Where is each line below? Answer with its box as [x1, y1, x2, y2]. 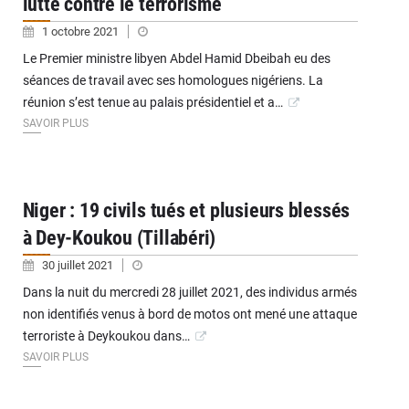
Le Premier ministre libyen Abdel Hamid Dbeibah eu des [22, 51, 330, 67]
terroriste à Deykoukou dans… [22, 329, 190, 344]
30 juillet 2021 [41, 258, 116, 273]
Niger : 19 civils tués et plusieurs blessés [22, 199, 351, 223]
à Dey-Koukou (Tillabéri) [22, 226, 216, 250]
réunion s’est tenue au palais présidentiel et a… [22, 95, 283, 110]
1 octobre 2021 [41, 25, 121, 39]
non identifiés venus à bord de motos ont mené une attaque [22, 307, 357, 322]
